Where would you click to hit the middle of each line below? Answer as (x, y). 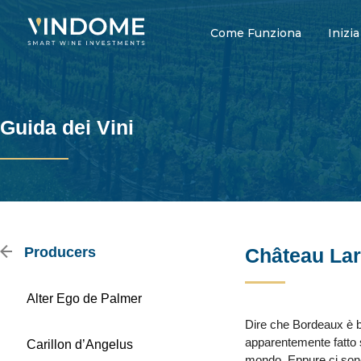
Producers (58, 252)
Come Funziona (255, 33)
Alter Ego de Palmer (84, 299)
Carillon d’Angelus (80, 344)
